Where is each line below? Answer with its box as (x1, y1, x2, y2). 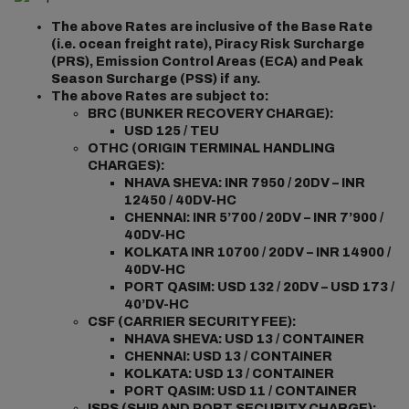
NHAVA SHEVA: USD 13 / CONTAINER (123, 332, 364, 346)
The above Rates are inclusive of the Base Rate (50, 20, 372, 34)
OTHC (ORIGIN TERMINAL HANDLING (87, 142, 335, 155)
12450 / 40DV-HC (123, 194, 236, 207)
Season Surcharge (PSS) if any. (50, 72, 260, 86)
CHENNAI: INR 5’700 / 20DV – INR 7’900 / (123, 211, 383, 225)
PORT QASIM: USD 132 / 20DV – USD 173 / (123, 280, 394, 294)
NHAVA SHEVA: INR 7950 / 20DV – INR (123, 176, 365, 190)
